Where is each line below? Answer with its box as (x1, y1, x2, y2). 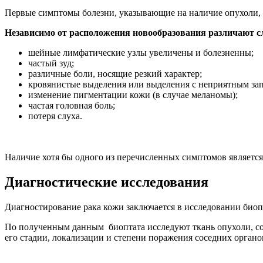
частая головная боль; (28, 100, 115, 111)
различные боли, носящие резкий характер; (28, 69, 202, 79)
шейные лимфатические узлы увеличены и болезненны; (28, 48, 254, 58)
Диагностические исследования (5, 174, 208, 190)
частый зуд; (28, 58, 74, 69)
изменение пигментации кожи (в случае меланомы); (28, 90, 238, 100)
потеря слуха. (28, 111, 82, 122)
